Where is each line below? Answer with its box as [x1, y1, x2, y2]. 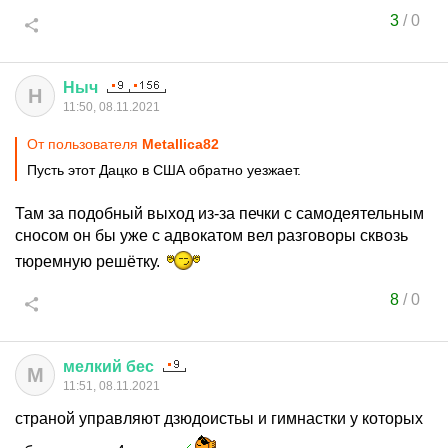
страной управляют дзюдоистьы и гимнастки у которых [15, 410, 423, 427]
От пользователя [27, 136, 142, 152]
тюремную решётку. [15, 253, 164, 270]
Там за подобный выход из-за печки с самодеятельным [15, 205, 424, 222]
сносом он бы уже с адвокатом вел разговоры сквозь [15, 227, 408, 244]
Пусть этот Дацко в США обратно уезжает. [27, 162, 301, 178]
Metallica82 [142, 136, 219, 152]
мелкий [63, 358, 122, 375]
